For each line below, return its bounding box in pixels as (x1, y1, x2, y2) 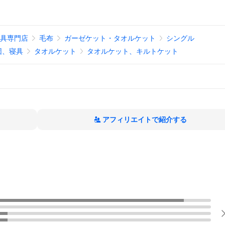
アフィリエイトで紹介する (102, 116, 187, 124)
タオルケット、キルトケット (87, 47, 179, 55)
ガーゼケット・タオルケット (64, 34, 156, 42)
